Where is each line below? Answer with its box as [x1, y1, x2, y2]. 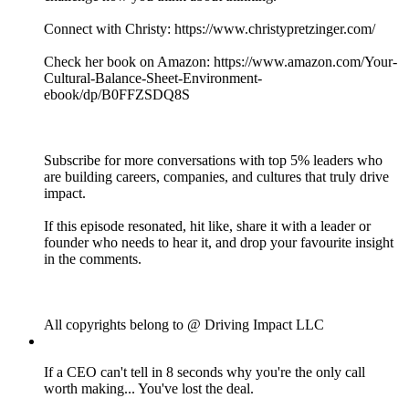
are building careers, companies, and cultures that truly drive [44, 169, 389, 185]
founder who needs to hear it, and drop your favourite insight [44, 235, 393, 251]
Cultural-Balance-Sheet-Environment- [44, 70, 262, 87]
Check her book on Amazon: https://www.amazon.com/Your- [44, 54, 397, 70]
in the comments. [44, 251, 142, 267]
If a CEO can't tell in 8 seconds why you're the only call [44, 364, 365, 381]
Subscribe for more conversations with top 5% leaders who [44, 152, 383, 169]
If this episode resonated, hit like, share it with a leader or [44, 218, 371, 235]
